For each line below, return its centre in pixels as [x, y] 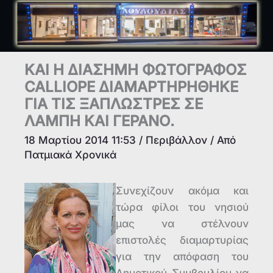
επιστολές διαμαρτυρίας [182, 240]
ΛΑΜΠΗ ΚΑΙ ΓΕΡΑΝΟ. [99, 121]
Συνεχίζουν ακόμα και [182, 191]
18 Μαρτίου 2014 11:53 [82, 140]
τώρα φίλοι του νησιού [182, 207]
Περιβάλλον [176, 140]
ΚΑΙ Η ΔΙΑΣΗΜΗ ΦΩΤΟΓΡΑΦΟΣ [136, 70]
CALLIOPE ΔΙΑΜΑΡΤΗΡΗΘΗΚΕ [131, 87]
